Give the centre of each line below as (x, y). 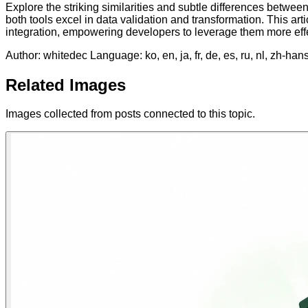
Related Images (66, 85)
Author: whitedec (48, 55)
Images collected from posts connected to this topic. (130, 114)
